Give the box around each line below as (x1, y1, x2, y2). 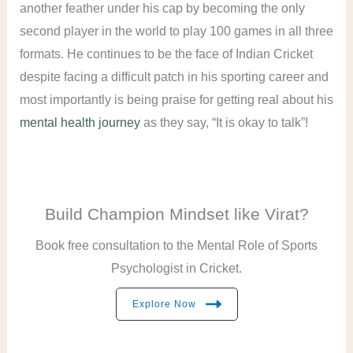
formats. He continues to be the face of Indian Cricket (19, 47, 313, 61)
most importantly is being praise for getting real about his (19, 93, 333, 107)
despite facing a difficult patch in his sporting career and (19, 70, 329, 84)
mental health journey (19, 116, 140, 130)
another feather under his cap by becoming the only (19, 2, 305, 16)
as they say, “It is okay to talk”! (139, 116, 308, 130)
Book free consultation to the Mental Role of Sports (35, 239, 318, 253)
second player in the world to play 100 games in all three (19, 24, 333, 39)
